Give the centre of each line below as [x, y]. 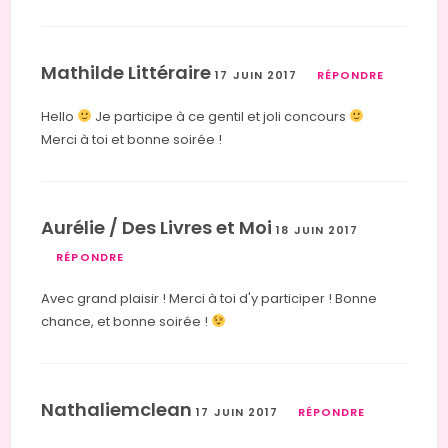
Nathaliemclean [119, 410]
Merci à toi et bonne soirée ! [132, 140]
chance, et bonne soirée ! [126, 322]
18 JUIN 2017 [317, 230]
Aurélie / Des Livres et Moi [159, 228]
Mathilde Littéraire [128, 73]
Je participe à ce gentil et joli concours [221, 117]
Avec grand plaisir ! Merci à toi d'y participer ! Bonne [209, 299]
